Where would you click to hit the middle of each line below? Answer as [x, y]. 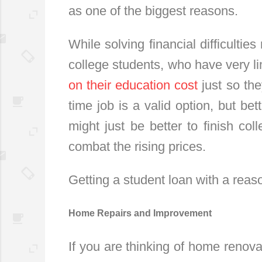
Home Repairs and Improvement [140, 213]
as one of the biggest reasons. [153, 11]
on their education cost [133, 85]
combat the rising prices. [137, 146]
